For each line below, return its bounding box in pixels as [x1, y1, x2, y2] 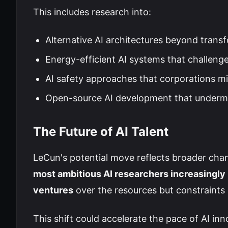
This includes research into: [33, 7, 151, 17]
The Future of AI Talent [33, 124, 168, 139]
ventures [33, 185, 73, 195]
